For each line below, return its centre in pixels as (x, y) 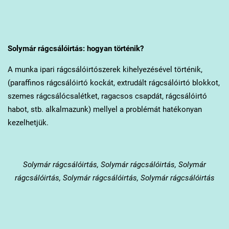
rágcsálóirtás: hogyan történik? (89, 48)
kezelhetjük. (28, 122)
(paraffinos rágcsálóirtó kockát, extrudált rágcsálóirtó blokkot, (113, 83)
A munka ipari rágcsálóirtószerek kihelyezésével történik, (105, 69)
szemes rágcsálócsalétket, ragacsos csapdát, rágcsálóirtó (107, 96)
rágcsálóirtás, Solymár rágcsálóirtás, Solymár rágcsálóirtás (114, 178)
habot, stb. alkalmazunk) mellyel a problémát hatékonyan (105, 109)
